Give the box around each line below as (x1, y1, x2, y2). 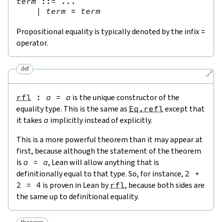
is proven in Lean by (41, 179, 110, 190)
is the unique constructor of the (71, 92, 179, 103)
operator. (16, 37, 48, 48)
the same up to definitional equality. (16, 191, 139, 202)
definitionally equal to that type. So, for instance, (16, 168, 185, 179)
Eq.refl (129, 103, 164, 113)
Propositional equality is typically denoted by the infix (16, 26, 201, 37)
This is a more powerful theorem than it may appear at (16, 134, 203, 145)
